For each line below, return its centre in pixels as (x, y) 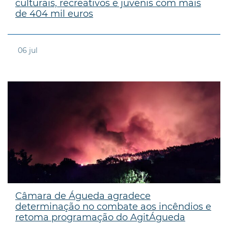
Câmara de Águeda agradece (83, 196)
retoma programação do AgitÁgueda (100, 217)
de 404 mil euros (54, 13)
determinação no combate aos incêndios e (113, 206)
